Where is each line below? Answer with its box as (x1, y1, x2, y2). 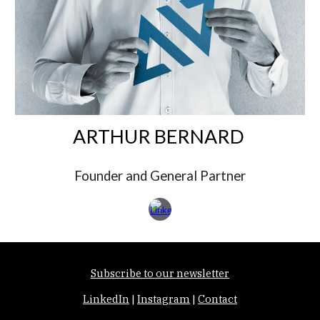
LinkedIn (83, 292, 129, 306)
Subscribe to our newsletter (91, 266, 229, 280)
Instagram (137, 292, 190, 306)
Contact (198, 292, 237, 306)
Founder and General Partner (74, 168, 246, 184)
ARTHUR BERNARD (72, 125, 244, 149)
